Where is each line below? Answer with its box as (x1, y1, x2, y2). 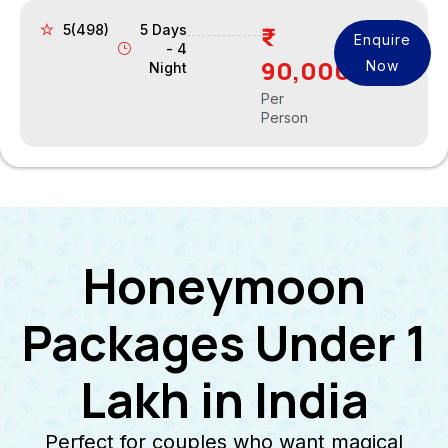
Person (260, 108, 308, 126)
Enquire (354, 30, 412, 48)
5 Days (140, 20, 188, 38)
